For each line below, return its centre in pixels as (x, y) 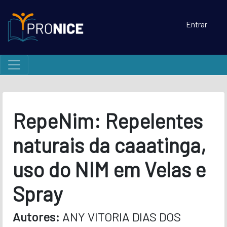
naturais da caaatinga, (109, 145)
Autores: (37, 216)
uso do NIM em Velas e (109, 169)
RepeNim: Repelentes (107, 120)
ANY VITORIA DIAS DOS (121, 216)
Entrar (197, 24)
